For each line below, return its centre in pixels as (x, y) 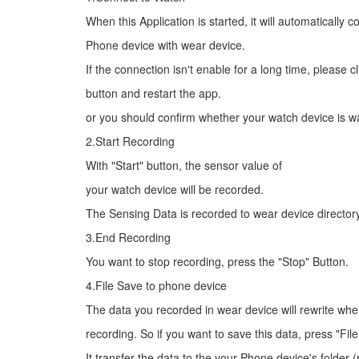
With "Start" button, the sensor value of (184, 165)
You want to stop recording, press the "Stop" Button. (217, 261)
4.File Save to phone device (156, 285)
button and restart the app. (153, 93)
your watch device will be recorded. (175, 189)
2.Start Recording (130, 141)
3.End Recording (128, 237)
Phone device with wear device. (165, 45)
